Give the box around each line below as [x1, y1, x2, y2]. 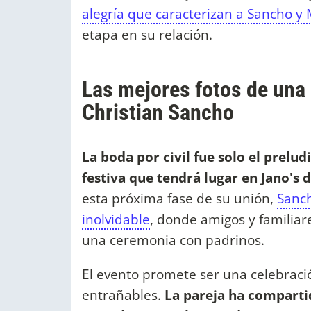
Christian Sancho [82, 99, 234, 126]
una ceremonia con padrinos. [82, 230, 264, 249]
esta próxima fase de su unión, [82, 188, 277, 208]
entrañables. [82, 285, 165, 305]
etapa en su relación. [82, 24, 212, 44]
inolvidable [82, 209, 150, 228]
